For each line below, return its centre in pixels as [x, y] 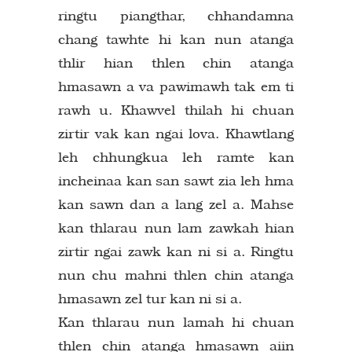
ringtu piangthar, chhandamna [176, 15]
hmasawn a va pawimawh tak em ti [176, 86]
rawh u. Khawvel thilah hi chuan [176, 110]
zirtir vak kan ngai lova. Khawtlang [176, 133]
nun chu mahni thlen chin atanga [176, 275]
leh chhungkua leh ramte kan [176, 157]
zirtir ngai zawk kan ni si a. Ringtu [176, 251]
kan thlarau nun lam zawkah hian [176, 227]
